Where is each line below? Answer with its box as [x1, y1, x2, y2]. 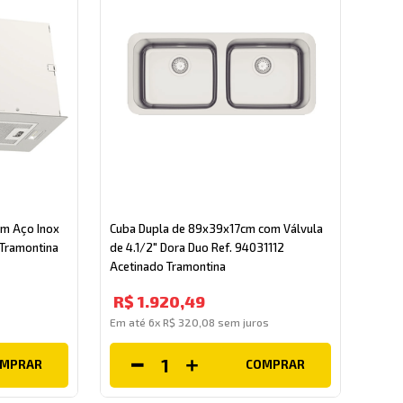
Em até [109, 315, 148, 328]
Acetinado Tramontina [109, 258, 226, 273]
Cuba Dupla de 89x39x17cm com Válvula [109, 220, 323, 236]
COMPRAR [246, 357, 306, 372]
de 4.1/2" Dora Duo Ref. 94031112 [109, 239, 284, 255]
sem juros [214, 315, 269, 328]
